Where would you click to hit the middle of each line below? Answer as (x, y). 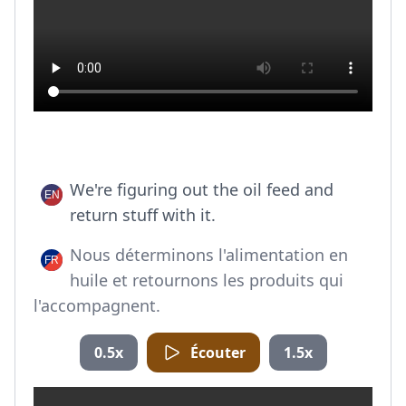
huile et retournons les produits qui (207, 280)
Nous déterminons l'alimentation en (209, 255)
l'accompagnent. (97, 305)
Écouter (217, 353)
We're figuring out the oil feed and (202, 189)
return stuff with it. (143, 215)
